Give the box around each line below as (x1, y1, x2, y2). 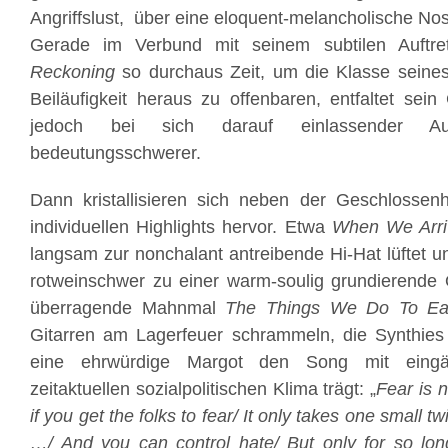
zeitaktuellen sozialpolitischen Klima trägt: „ (30, 379, 377, 399)
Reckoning (30, 62, 115, 82)
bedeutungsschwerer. (30, 143, 201, 163)
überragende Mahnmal (30, 298, 226, 318)
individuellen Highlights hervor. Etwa (30, 217, 332, 237)
